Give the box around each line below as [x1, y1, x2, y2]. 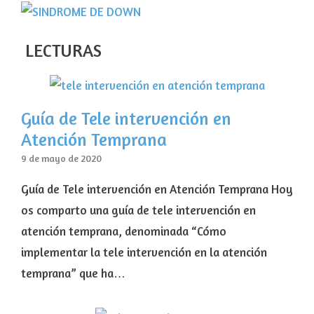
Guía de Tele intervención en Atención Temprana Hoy [21, 182, 293, 197]
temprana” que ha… [21, 266, 125, 281]
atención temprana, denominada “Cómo [21, 224, 226, 239]
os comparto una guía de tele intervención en [21, 203, 256, 218]
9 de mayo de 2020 [21, 153, 102, 165]
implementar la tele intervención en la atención [21, 245, 267, 260]
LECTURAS [21, 40, 102, 62]
